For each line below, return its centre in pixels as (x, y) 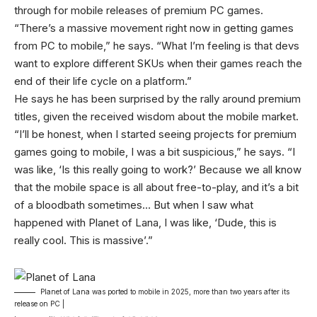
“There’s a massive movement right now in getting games (154, 28)
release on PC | (39, 303)
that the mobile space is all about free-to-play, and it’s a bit (156, 188)
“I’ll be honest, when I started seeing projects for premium (155, 134)
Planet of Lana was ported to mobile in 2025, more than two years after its (165, 291)
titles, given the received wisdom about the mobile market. (156, 117)
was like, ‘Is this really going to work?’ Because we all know (158, 170)
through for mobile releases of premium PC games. (139, 11)
